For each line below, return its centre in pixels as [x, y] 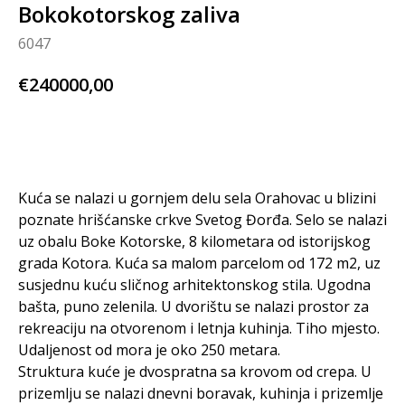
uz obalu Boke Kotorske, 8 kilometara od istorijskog [194, 242]
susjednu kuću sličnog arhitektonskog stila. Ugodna [194, 285]
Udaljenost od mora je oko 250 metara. [149, 350]
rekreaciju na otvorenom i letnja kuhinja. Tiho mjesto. [199, 329]
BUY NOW [202, 137]
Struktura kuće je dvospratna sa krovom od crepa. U [195, 372]
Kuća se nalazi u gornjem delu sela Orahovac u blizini [197, 198]
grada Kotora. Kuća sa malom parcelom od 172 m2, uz [199, 264]
